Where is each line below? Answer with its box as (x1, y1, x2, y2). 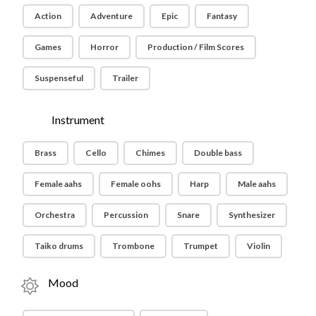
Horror (90, 41, 119, 52)
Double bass (194, 147, 243, 158)
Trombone (112, 240, 155, 251)
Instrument (49, 112, 105, 126)
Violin (247, 240, 271, 251)
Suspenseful (35, 72, 84, 83)
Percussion (104, 209, 149, 220)
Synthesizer (229, 209, 276, 220)
